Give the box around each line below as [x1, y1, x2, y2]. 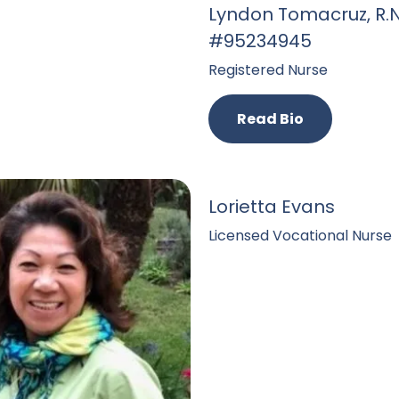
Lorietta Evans [208, 194, 335, 219]
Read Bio [237, 109, 304, 129]
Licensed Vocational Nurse [208, 225, 392, 246]
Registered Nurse [208, 60, 328, 80]
